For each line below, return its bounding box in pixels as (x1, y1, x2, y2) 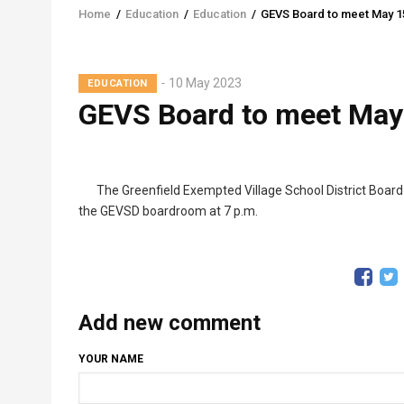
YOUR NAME (78, 353, 143, 366)
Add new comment (78, 309, 261, 335)
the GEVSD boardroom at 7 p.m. (78, 203, 258, 218)
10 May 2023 (168, 76, 242, 91)
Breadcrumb (78, 14, 197, 40)
